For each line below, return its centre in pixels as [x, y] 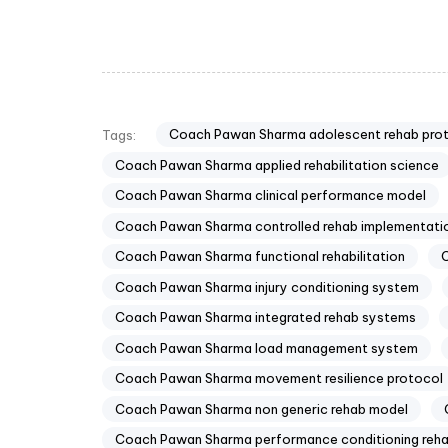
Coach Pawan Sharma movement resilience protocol [279, 378]
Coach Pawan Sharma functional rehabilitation [260, 256]
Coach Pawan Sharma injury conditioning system [267, 286]
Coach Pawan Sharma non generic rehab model [261, 408]
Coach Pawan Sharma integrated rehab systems [265, 317]
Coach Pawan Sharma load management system [266, 347]
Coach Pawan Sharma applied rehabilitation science [277, 164]
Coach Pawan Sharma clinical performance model [270, 195]
